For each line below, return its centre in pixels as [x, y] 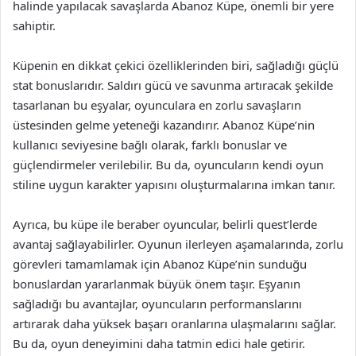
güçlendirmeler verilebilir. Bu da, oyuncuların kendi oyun [168, 164]
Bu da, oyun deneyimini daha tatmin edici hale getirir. [159, 343]
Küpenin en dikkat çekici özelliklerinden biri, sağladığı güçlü [176, 65]
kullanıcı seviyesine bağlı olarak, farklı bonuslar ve [150, 145]
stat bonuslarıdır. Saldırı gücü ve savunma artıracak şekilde [173, 85]
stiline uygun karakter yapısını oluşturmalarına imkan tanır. [174, 184]
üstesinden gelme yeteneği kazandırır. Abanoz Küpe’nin [164, 125]
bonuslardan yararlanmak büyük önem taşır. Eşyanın [157, 284]
